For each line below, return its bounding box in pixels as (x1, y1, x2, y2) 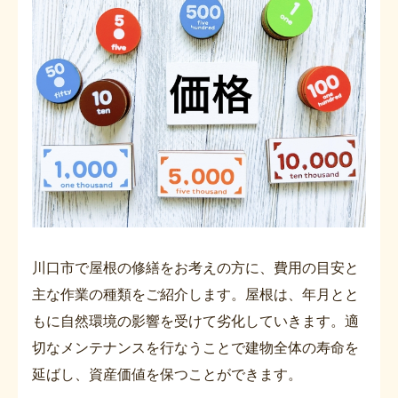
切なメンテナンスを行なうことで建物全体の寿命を (32, 338, 359, 357)
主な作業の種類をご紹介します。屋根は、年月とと (32, 285, 359, 304)
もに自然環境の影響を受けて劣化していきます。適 (32, 312, 359, 330)
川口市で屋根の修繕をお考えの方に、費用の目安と (32, 259, 359, 277)
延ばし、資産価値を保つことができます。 (32, 365, 302, 384)
